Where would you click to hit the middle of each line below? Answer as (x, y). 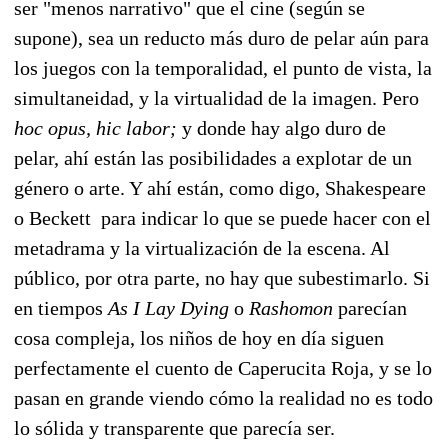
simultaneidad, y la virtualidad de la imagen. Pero (216, 97)
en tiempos (61, 307)
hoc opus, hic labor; (98, 127)
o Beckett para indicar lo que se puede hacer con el (222, 217)
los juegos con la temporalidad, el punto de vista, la (223, 67)
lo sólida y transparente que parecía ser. (174, 427)
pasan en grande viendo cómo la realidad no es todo (223, 397)
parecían (370, 307)
